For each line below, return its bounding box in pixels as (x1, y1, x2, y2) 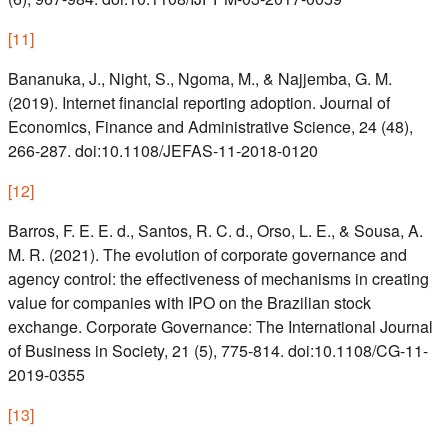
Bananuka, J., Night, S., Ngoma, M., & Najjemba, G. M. (8, 67, 392, 91)
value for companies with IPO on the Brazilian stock (8, 291, 371, 315)
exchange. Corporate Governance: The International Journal (8, 315, 433, 339)
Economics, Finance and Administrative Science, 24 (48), (8, 115, 413, 139)
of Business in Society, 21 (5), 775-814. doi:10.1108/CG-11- (8, 339, 428, 363)
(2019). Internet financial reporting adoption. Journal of (8, 91, 390, 115)
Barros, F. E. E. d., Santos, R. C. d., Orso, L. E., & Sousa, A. (8, 219, 423, 243)
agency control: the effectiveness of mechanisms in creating (8, 267, 429, 291)
